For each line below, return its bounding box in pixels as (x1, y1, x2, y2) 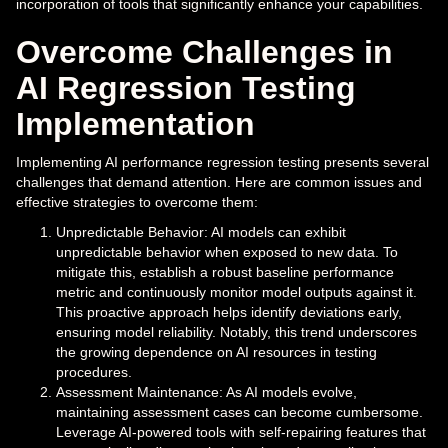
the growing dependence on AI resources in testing (56, 344, 377, 361)
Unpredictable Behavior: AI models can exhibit (56, 224, 346, 241)
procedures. (56, 364, 132, 381)
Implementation (16, 106, 255, 143)
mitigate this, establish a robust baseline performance (56, 264, 394, 281)
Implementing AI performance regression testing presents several (16, 154, 429, 171)
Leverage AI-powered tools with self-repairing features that (56, 424, 426, 441)
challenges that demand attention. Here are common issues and (16, 174, 422, 191)
